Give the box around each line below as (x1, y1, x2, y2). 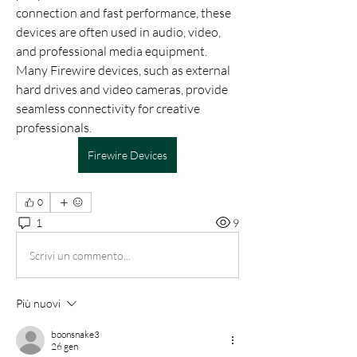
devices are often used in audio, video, (16, 24, 221, 40)
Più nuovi (16, 296, 61, 310)
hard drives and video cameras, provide (16, 81, 228, 97)
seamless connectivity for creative (16, 100, 200, 116)
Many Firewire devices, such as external (16, 62, 230, 78)
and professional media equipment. (16, 43, 207, 59)
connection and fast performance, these (16, 5, 231, 21)
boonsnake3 (51, 328, 100, 340)
